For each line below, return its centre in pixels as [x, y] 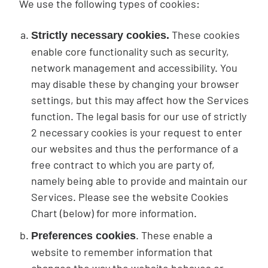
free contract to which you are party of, [123, 165]
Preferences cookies [83, 236]
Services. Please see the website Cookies [130, 197]
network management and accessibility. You [134, 68]
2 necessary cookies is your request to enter [137, 132]
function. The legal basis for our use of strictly [139, 116]
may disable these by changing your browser [135, 84]
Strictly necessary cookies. [100, 35]
